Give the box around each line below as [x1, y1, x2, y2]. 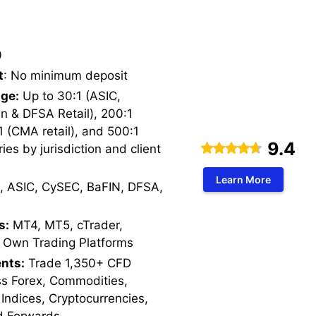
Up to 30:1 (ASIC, [19, 89, 121, 103]
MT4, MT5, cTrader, [9, 218, 123, 232]
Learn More [216, 174, 271, 186]
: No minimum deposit [4, 68, 128, 83]
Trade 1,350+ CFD [25, 256, 131, 270]
